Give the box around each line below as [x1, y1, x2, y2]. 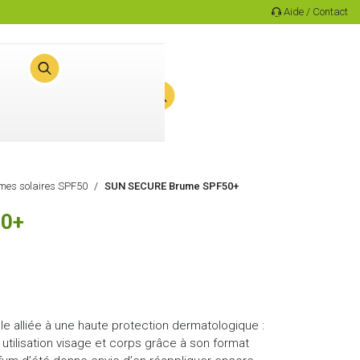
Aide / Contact [284, 5, 348, 18]
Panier [10, 110, 37, 121]
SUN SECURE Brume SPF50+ [104, 179, 239, 192]
